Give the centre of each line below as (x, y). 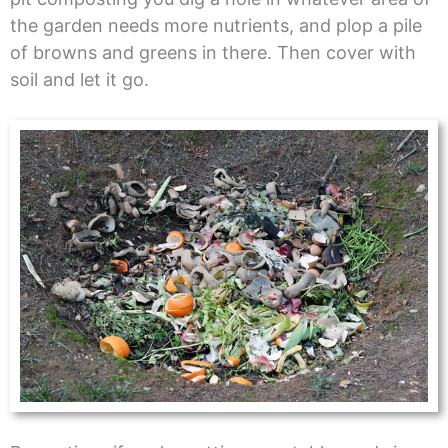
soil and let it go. (79, 79)
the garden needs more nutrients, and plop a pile (215, 25)
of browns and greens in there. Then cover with (212, 52)
